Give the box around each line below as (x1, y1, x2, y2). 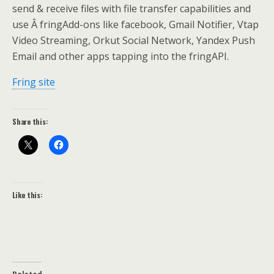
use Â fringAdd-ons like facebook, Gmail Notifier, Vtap (12, 18, 259, 31)
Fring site (12, 75, 55, 89)
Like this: (12, 190, 43, 200)
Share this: (12, 116, 48, 127)
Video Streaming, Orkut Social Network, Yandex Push (12, 34, 255, 47)
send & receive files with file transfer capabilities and (12, 2, 251, 15)
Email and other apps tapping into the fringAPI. (12, 50, 229, 63)
